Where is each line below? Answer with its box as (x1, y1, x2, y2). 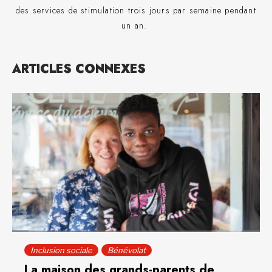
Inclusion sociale (30, 245, 92, 255)
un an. (121, 19, 151, 32)
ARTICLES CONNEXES (12, 60, 146, 78)
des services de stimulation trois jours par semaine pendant (16, 4, 256, 17)
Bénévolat (107, 245, 146, 255)
